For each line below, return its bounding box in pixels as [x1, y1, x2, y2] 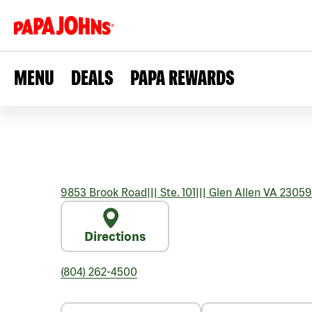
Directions [84, 229, 146, 244]
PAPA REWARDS [130, 65, 235, 89]
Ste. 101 [157, 186, 196, 198]
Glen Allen [206, 186, 260, 198]
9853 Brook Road [61, 186, 147, 198]
